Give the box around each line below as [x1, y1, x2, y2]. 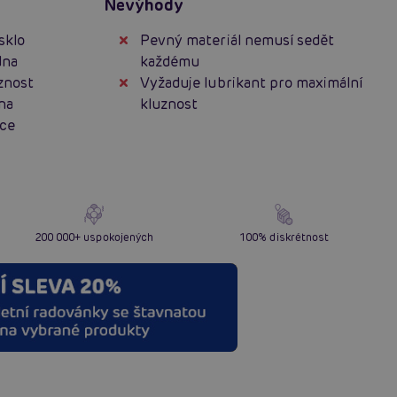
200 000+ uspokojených [34, 230, 153, 244]
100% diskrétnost [239, 230, 330, 244]
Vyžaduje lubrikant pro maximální [140, 73, 363, 92]
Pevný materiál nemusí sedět [140, 30, 335, 50]
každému [140, 51, 200, 71]
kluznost [140, 94, 198, 113]
